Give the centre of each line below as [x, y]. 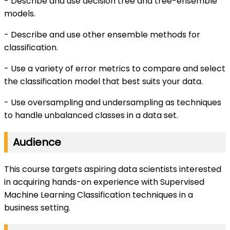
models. [20, 13]
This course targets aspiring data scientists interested [113, 169]
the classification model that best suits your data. [103, 81]
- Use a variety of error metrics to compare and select [115, 68]
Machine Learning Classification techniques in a [99, 195]
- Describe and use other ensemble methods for [102, 34]
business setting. [37, 207]
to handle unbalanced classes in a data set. [91, 115]
